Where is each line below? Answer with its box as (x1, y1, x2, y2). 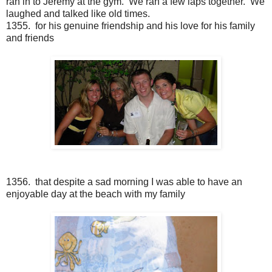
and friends (6, 33, 54, 44)
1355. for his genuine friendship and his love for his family (6, 21, 255, 32)
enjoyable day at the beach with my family (6, 189, 185, 200)
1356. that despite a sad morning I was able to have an (6, 177, 242, 188)
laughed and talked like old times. (6, 8, 150, 19)
